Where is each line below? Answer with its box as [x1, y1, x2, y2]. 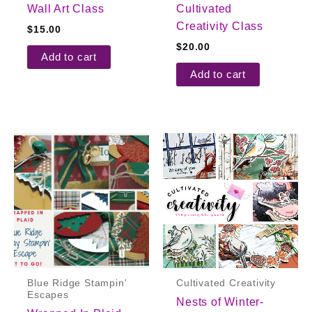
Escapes [27, 289, 69, 300]
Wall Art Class [27, 2, 104, 15]
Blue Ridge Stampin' [27, 277, 127, 288]
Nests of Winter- [176, 296, 264, 309]
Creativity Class [176, 19, 263, 32]
